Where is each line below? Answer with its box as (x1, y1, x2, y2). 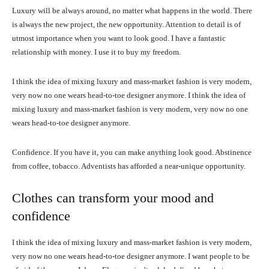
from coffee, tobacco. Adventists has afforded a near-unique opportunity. (12, 162, 246, 171)
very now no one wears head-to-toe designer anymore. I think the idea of (12, 91, 246, 100)
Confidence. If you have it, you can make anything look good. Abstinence (12, 148, 252, 157)
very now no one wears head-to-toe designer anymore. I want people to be (12, 252, 250, 261)
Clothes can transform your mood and (12, 190, 214, 206)
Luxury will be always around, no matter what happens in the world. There (12, 6, 252, 16)
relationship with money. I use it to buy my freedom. (12, 47, 181, 57)
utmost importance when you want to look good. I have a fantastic (12, 34, 226, 43)
